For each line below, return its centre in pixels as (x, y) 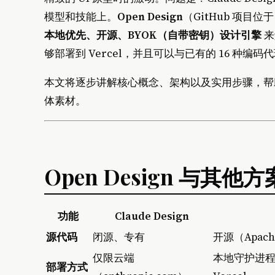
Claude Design (152, 216)
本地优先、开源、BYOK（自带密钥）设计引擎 (153, 35)
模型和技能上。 (81, 16)
